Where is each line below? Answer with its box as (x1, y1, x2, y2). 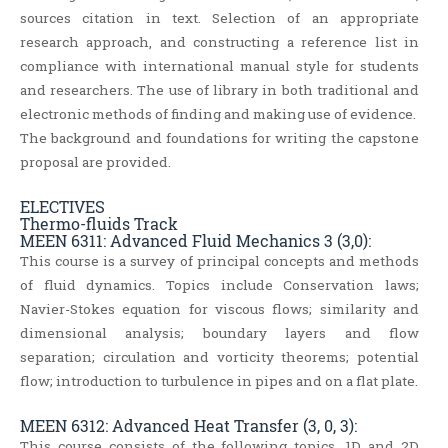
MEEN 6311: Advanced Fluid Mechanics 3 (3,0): (20, 230, 371, 252)
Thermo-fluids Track (20, 213, 178, 235)
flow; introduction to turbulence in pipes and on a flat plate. (20, 372, 418, 391)
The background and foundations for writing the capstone (20, 129, 420, 148)
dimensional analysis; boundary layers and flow (20, 324, 420, 343)
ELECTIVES (20, 196, 105, 218)
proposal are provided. (20, 153, 171, 172)
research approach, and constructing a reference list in (20, 33, 420, 52)
